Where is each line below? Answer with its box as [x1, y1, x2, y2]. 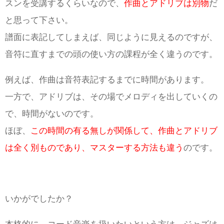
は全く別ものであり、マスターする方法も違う [5, 142, 183, 153]
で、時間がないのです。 [5, 108, 98, 119]
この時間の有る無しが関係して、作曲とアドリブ [30, 125, 217, 136]
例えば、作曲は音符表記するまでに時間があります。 [5, 74, 209, 85]
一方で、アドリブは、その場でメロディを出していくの [5, 91, 217, 102]
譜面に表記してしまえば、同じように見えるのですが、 [5, 32, 217, 42]
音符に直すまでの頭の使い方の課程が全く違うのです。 [5, 49, 217, 59]
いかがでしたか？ [5, 193, 73, 204]
